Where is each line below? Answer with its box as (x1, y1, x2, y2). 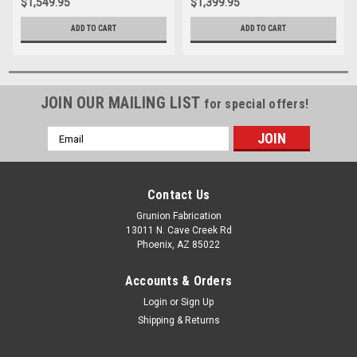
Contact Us (147, 187, 210, 203)
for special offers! (204, 96, 309, 112)
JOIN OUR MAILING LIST (40, 93, 205, 113)
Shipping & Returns (137, 315, 220, 327)
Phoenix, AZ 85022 (137, 239, 220, 251)
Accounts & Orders (124, 273, 233, 289)
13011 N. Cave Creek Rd (125, 225, 232, 237)
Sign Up (181, 296, 214, 308)
